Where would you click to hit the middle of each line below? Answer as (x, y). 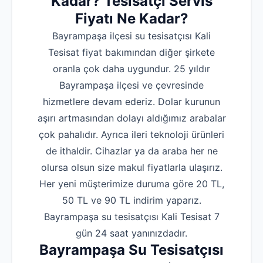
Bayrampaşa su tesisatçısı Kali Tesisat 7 (131, 217)
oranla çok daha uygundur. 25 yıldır (131, 69)
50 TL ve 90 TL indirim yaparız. (131, 200)
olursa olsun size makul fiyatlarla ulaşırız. (131, 168)
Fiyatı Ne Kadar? (131, 19)
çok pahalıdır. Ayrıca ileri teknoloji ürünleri (131, 135)
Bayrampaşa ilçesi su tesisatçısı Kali (131, 36)
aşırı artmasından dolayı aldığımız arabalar (131, 118)
